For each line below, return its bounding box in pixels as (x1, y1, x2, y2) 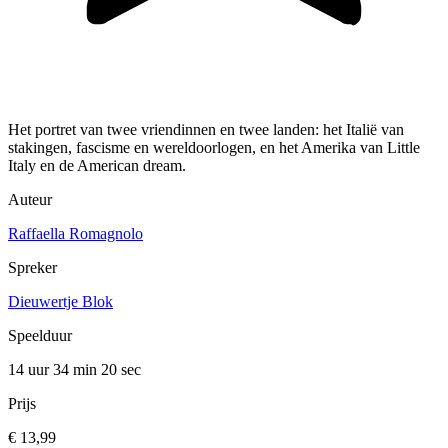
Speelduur (8, 327, 72, 345)
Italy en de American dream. (8, 157, 186, 175)
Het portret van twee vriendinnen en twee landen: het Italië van (8, 121, 404, 139)
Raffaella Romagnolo (8, 225, 143, 243)
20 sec (101, 361, 141, 379)
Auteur (8, 191, 52, 209)
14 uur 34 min (8, 361, 101, 379)
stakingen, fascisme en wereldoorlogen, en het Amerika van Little (8, 139, 420, 157)
